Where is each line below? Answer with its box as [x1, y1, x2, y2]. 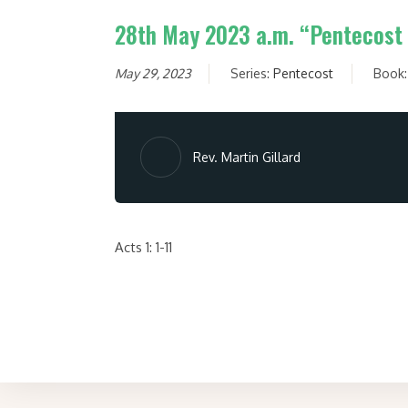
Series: [229, 66, 273, 82]
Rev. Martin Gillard [192, 148, 301, 165]
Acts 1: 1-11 [114, 239, 172, 257]
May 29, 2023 [114, 66, 191, 82]
